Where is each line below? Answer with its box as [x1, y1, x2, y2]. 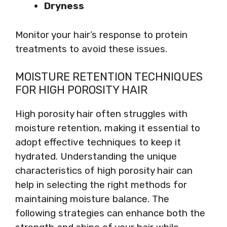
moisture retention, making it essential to [15, 122, 200, 134]
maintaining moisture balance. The [15, 193, 169, 205]
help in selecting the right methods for [15, 179, 187, 191]
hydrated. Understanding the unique [15, 150, 177, 162]
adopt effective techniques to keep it [15, 136, 181, 148]
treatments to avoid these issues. [15, 43, 167, 55]
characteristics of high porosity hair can [15, 165, 193, 176]
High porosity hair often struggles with [15, 108, 187, 120]
